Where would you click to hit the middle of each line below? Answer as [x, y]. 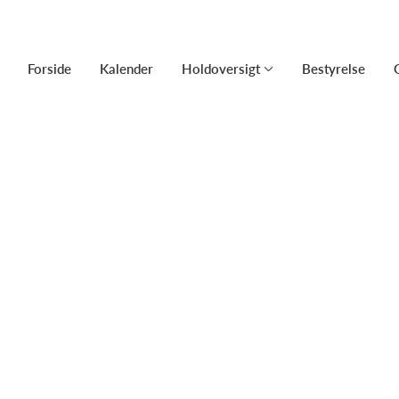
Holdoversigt [221, 69]
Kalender [126, 69]
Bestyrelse [334, 69]
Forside [49, 69]
